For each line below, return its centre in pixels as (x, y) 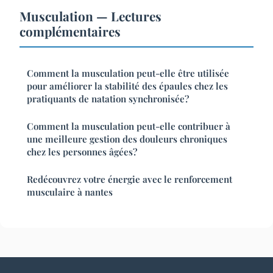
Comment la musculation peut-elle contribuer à (129, 126)
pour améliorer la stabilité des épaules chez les (127, 86)
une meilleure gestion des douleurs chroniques (127, 139)
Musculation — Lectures (90, 16)
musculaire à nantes (70, 192)
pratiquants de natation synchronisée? (108, 99)
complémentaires (70, 31)
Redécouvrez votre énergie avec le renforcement (129, 179)
